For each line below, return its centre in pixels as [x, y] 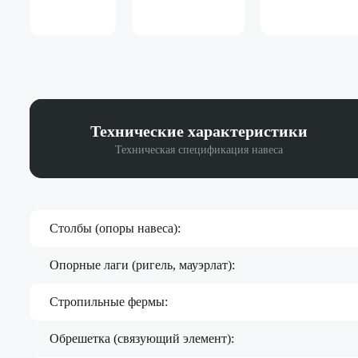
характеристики [245, 131]
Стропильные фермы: [109, 301]
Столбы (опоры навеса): [115, 228]
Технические [137, 131]
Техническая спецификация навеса [199, 149]
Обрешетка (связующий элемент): [142, 338]
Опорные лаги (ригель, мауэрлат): [142, 265]
